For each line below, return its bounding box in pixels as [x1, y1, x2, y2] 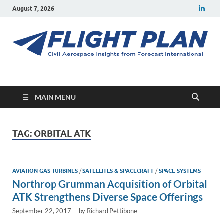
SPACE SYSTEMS [159, 167, 201, 175]
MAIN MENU [35, 93, 76, 102]
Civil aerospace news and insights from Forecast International [20, 71, 207, 80]
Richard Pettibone [87, 207, 137, 215]
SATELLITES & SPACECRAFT [82, 167, 154, 175]
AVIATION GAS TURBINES [12, 167, 78, 175]
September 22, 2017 [12, 207, 71, 215]
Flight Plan [20, 68, 113, 93]
